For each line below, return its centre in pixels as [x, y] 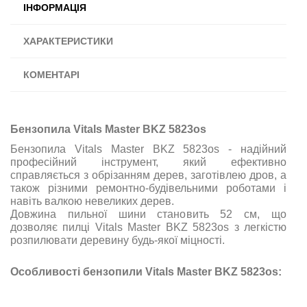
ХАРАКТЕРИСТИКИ [68, 41]
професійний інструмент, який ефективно [148, 162]
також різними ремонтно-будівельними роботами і [148, 188]
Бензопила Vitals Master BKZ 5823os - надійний [148, 149]
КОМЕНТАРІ [51, 74]
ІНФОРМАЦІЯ [55, 7]
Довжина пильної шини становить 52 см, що [148, 214]
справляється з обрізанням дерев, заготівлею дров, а [148, 175]
